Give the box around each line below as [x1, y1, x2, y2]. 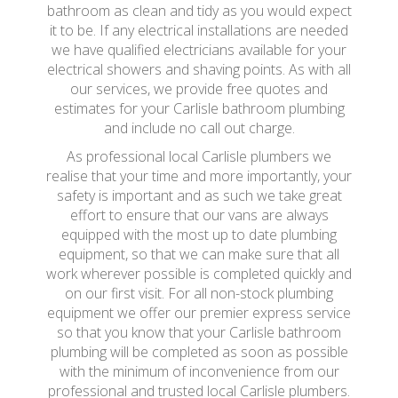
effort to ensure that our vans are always [69, 205, 329, 225]
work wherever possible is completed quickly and [46, 264, 352, 283]
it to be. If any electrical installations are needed [50, 20, 348, 40]
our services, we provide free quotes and [70, 79, 328, 99]
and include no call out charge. [103, 118, 295, 138]
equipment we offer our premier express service [47, 303, 351, 322]
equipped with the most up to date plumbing [61, 225, 337, 244]
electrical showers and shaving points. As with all [47, 60, 351, 79]
